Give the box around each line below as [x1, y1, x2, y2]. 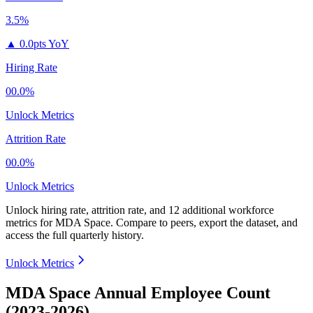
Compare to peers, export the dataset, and [116, 217, 298, 229]
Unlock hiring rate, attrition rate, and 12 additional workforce [6, 204, 274, 217]
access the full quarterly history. [6, 229, 144, 242]
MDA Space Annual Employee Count [6, 284, 270, 303]
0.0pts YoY [20, 38, 69, 50]
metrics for [6, 217, 55, 229]
